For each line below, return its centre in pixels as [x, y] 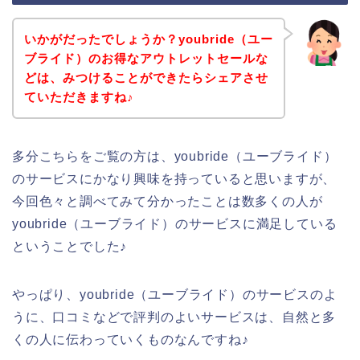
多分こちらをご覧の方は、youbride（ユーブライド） [175, 156]
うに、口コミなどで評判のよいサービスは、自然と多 [174, 317]
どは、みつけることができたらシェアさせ [146, 77]
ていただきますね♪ [79, 96]
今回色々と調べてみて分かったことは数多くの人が [168, 201]
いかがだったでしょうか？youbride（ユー [148, 39]
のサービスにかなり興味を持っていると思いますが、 [174, 178]
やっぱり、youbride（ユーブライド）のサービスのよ [175, 294]
